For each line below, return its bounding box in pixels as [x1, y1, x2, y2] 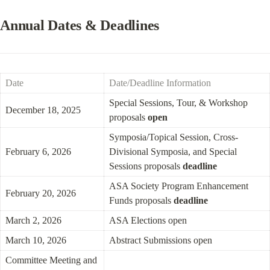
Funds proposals [109, 195, 174, 206]
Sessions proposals [109, 161, 183, 171]
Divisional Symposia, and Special [109, 146, 237, 157]
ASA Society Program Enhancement [109, 181, 248, 191]
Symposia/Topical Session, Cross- [109, 132, 238, 142]
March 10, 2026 [5, 235, 66, 245]
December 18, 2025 [5, 105, 81, 115]
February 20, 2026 [5, 188, 76, 198]
